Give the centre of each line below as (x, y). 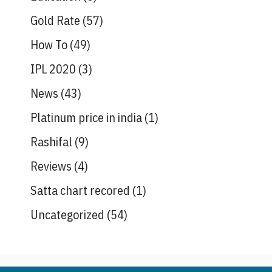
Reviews (51, 166)
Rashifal (51, 142)
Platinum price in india (86, 117)
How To (49, 45)
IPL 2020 (53, 69)
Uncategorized (67, 215)
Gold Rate (55, 20)
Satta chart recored (80, 190)
